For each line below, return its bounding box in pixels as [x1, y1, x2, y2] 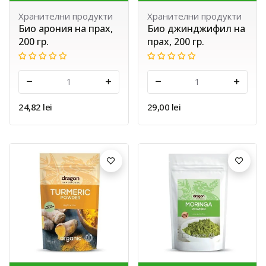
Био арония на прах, [18, 21, 113, 35]
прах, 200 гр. [147, 34, 204, 48]
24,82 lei [18, 100, 52, 113]
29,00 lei [147, 100, 180, 113]
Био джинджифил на [147, 21, 245, 35]
